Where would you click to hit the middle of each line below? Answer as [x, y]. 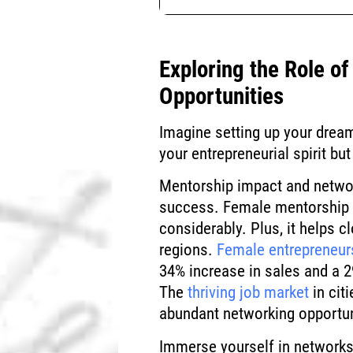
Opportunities [222, 96]
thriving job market [249, 293]
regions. [188, 250]
